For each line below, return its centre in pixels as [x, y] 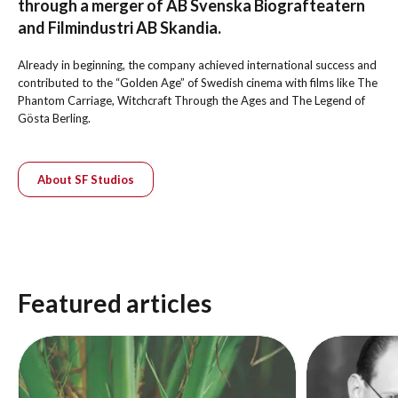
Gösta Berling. [54, 119]
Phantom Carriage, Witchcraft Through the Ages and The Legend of [191, 101]
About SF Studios [85, 180]
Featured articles [115, 303]
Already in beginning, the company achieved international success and [197, 65]
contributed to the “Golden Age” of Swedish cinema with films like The [198, 83]
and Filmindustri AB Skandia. [119, 27]
